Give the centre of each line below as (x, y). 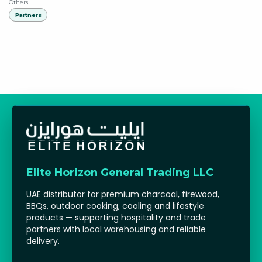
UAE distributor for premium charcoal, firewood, (123, 194)
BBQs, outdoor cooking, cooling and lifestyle (115, 206)
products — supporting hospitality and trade (116, 217)
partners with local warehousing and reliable (116, 229)
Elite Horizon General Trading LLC (120, 172)
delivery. (43, 241)
